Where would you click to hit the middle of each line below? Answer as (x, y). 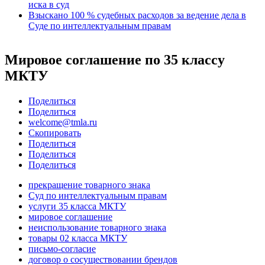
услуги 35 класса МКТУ (77, 206)
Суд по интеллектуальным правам (98, 196)
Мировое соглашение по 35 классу (115, 60)
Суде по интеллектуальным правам (100, 25)
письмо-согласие (62, 249)
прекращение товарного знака (89, 185)
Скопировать (55, 133)
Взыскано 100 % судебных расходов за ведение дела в (137, 15)
